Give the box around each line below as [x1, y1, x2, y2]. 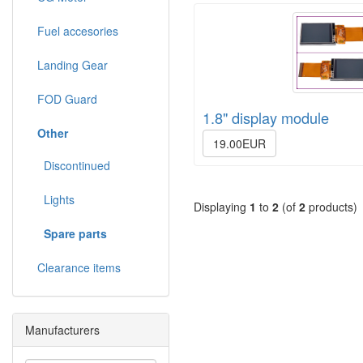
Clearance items [37, 259, 121, 276]
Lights [37, 191, 75, 208]
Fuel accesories [37, 23, 118, 40]
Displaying [194, 199, 250, 216]
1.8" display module [203, 107, 329, 129]
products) [305, 199, 357, 216]
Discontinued [37, 157, 110, 174]
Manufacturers [25, 322, 100, 339]
